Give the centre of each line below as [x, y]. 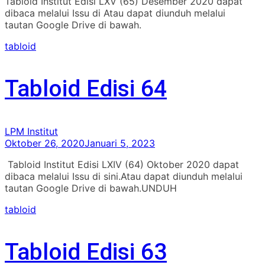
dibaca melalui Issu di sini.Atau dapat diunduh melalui [124, 176]
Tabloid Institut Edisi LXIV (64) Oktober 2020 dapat [122, 164]
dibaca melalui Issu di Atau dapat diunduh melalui [115, 13]
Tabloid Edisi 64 [86, 88]
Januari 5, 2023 [120, 143]
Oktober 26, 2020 [45, 143]
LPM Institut [31, 131]
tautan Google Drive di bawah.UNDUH [91, 188]
